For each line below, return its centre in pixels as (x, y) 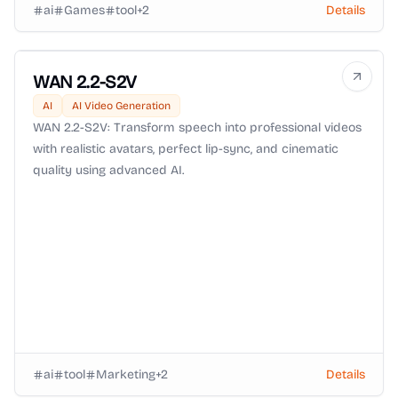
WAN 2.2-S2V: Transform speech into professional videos (197, 127)
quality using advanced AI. (108, 170)
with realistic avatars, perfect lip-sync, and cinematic (186, 149)
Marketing (126, 374)
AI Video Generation (121, 106)
